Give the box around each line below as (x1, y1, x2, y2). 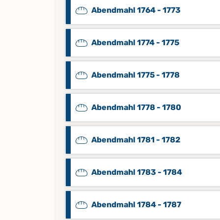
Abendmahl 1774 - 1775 (91, 38, 179, 47)
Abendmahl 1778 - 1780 (91, 103, 181, 112)
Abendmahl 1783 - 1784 (91, 167, 182, 177)
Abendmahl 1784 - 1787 (91, 200, 181, 209)
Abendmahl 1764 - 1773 (91, 5, 181, 15)
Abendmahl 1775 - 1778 (91, 70, 180, 80)
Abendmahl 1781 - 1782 (91, 135, 180, 144)
